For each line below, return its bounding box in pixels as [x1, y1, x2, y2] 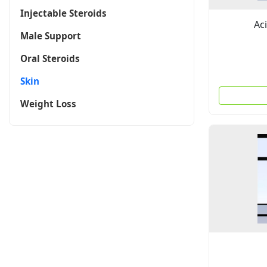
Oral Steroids [20, 52, 80, 64]
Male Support [20, 30, 81, 42]
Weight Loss [20, 98, 76, 110]
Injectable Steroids [20, 7, 107, 19]
